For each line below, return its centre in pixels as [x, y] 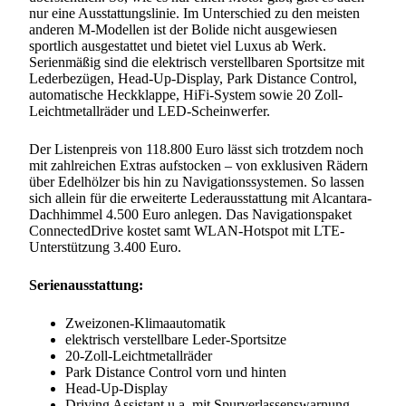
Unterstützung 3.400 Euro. [105, 247]
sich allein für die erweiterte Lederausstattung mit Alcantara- [200, 198]
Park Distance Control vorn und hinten [176, 372]
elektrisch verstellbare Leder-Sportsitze [176, 340]
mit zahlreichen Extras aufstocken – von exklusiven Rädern [198, 166]
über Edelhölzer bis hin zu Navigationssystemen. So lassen [197, 182]
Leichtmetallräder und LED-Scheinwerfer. [150, 111]
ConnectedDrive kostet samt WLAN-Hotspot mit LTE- [187, 231]
